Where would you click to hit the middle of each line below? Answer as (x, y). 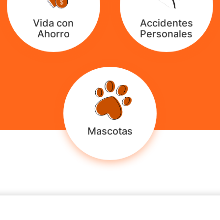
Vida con (54, 23)
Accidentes (166, 23)
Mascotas (110, 131)
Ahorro (53, 34)
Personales (166, 34)
